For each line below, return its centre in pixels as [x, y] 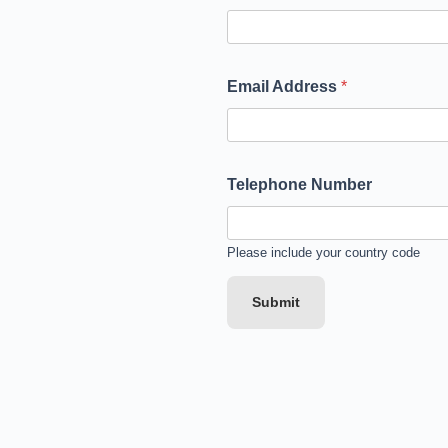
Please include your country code [323, 252]
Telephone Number [299, 184]
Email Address [284, 86]
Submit [276, 302]
